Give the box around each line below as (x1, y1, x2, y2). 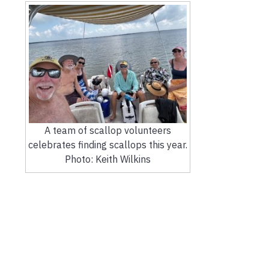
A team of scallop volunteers (44, 124, 171, 137)
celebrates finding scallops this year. (28, 139, 187, 151)
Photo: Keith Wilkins (64, 153, 151, 166)
